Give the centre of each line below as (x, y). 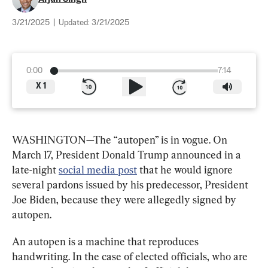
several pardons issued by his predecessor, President (131, 184)
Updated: (75, 23)
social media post (98, 169)
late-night (35, 169)
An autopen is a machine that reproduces (106, 241)
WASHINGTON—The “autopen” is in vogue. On (121, 139)
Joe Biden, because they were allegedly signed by (125, 199)
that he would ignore (186, 169)
